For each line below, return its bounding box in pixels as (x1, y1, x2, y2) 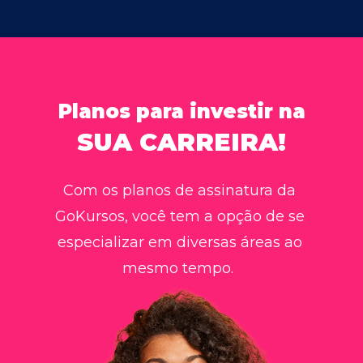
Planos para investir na (58, 100, 305, 124)
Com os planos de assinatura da (63, 181, 296, 199)
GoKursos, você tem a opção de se (54, 207, 305, 225)
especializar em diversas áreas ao (57, 233, 302, 251)
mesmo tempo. (122, 258, 241, 277)
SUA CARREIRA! (77, 126, 286, 157)
